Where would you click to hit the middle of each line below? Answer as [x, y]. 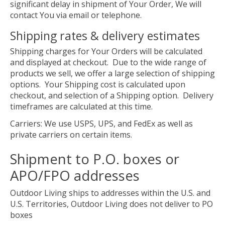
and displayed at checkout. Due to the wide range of [108, 63]
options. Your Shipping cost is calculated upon [98, 85]
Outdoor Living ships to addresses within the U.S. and [110, 193]
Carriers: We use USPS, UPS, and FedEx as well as [101, 124]
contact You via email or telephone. [76, 15]
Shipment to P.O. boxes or [95, 158]
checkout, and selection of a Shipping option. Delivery [112, 96]
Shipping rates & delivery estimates [105, 36]
